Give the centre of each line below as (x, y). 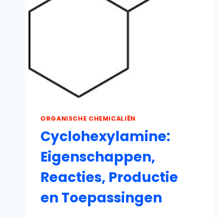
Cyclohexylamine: (105, 137)
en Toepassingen (101, 198)
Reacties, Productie (109, 178)
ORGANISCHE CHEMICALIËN (88, 118)
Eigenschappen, (98, 157)
